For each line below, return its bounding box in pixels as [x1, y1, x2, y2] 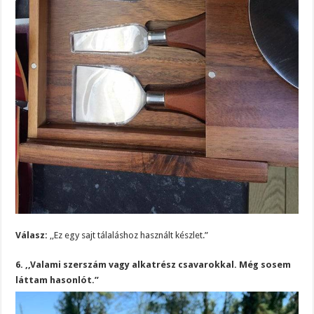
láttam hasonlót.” [15, 274, 100, 285]
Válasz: [15, 229, 48, 240]
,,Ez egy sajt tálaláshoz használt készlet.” [48, 229, 209, 240]
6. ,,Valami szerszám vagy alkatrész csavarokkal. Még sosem [15, 259, 292, 270]
